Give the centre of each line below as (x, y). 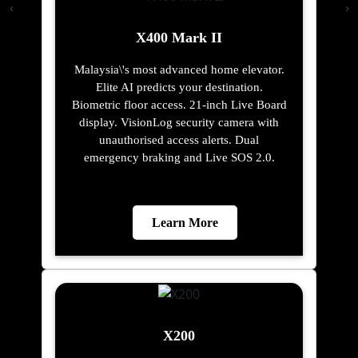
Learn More (185, 222)
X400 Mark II (179, 37)
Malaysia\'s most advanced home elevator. (179, 69)
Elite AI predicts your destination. (179, 87)
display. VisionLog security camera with (179, 122)
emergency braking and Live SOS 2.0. (179, 157)
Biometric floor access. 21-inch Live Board (179, 104)
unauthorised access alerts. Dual (179, 139)
